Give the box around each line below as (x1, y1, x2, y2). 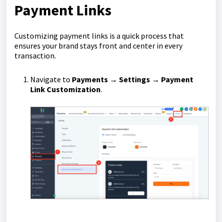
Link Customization (30, 84, 101, 94)
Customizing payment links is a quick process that (14, 31, 184, 41)
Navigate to (30, 74, 72, 84)
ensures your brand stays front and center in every (14, 41, 182, 51)
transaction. (14, 51, 56, 60)
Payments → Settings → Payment (72, 74, 193, 84)
